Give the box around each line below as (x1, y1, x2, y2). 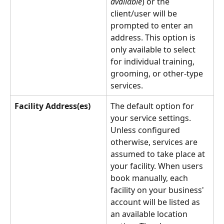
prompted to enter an (110, 19, 195, 31)
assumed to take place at (110, 148, 207, 159)
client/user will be (110, 7, 179, 19)
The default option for (110, 100, 196, 111)
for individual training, (110, 55, 196, 67)
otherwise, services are (110, 136, 199, 147)
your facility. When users (110, 160, 205, 171)
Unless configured (110, 124, 182, 135)
